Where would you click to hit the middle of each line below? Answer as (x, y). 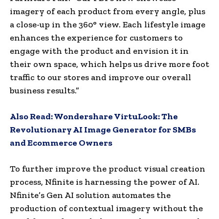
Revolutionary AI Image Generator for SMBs (103, 129)
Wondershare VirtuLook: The (116, 116)
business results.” (44, 90)
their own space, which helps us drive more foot (109, 64)
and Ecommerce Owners (61, 142)
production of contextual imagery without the (106, 208)
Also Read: (32, 116)
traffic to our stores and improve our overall (100, 77)
